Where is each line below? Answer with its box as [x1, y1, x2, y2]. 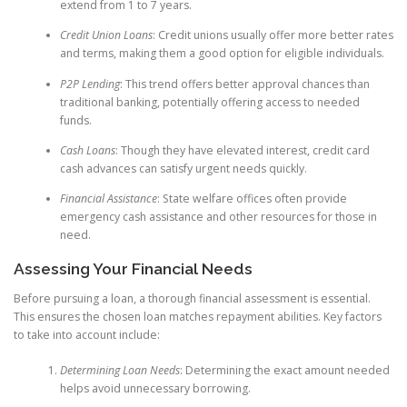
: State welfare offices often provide [156, 190, 347, 206]
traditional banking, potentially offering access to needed [59, 94, 360, 110]
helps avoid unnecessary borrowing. [59, 380, 251, 396]
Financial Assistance [59, 190, 157, 206]
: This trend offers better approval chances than [119, 75, 370, 92]
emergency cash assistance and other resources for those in [59, 208, 377, 224]
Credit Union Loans [59, 27, 153, 44]
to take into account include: [14, 327, 160, 343]
